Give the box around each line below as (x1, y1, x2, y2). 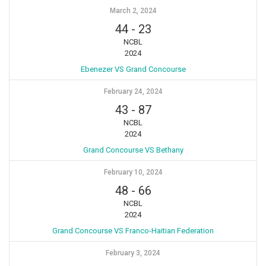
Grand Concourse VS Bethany (83, 145, 183, 154)
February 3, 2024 (106, 248, 160, 257)
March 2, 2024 (109, 6, 157, 15)
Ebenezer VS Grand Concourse (80, 64, 186, 74)
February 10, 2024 (103, 167, 163, 176)
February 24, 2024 (103, 87, 163, 96)
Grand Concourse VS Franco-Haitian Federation (52, 226, 214, 235)
